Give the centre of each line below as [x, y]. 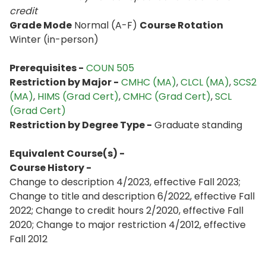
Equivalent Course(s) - [67, 153]
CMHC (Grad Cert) [167, 96]
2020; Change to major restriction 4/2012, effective [128, 225]
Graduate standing [197, 125]
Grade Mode [41, 25]
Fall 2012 [28, 239]
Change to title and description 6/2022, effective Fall [132, 196]
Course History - [50, 168]
